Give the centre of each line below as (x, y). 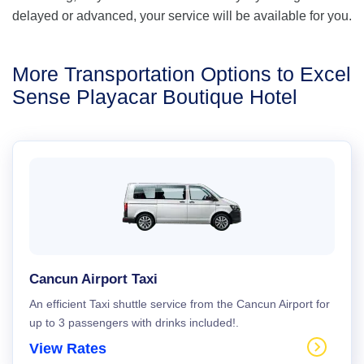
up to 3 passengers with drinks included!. (134, 323)
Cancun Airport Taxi (93, 279)
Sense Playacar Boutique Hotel (155, 97)
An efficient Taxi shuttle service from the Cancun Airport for (180, 304)
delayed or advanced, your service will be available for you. (182, 16)
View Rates (68, 349)
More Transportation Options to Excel (182, 74)
